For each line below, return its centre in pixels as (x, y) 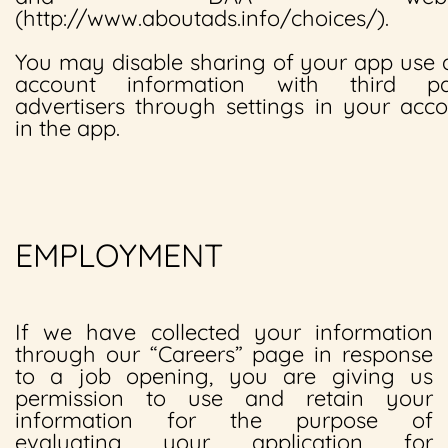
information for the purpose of (224, 420)
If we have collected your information (224, 332)
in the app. (67, 128)
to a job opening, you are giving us (224, 376)
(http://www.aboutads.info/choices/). (202, 18)
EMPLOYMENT (119, 255)
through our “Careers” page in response (224, 354)
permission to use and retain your (224, 398)
